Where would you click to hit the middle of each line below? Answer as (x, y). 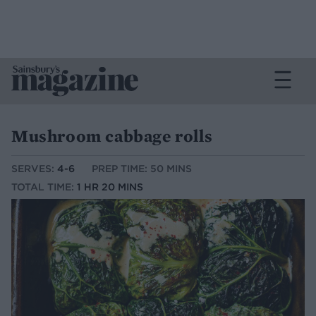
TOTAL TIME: (44, 187)
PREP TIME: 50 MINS (142, 169)
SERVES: (34, 169)
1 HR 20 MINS (110, 187)
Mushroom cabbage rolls (112, 136)
